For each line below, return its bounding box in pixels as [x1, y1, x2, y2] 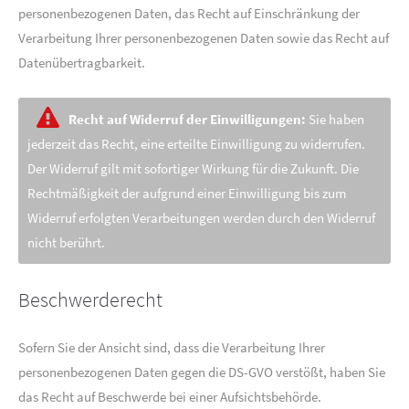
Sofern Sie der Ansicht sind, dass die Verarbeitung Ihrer [18, 339, 325, 356]
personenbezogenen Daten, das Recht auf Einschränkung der [18, 5, 360, 22]
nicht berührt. [27, 234, 105, 251]
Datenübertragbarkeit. [18, 54, 145, 71]
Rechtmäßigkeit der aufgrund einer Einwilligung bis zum [27, 184, 346, 202]
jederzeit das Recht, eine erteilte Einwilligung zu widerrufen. [27, 135, 365, 152]
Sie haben [306, 110, 364, 128]
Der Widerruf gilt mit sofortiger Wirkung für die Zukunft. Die [27, 160, 359, 177]
